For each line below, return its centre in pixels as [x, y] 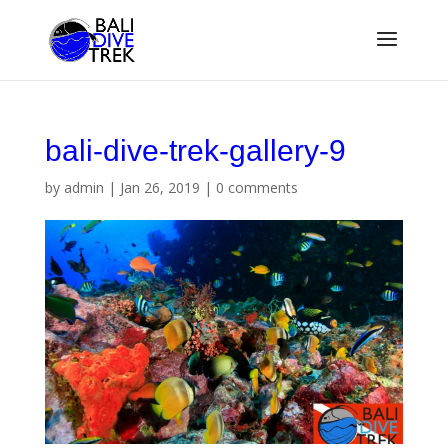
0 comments [256, 187]
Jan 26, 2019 [159, 187]
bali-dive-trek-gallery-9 [195, 150]
